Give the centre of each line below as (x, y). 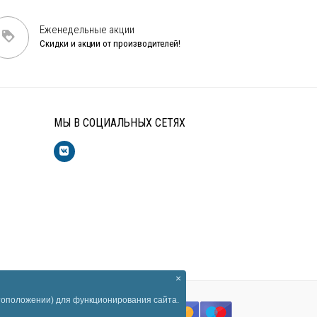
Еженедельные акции (87, 30)
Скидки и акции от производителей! (110, 44)
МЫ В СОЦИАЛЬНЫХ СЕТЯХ (120, 123)
